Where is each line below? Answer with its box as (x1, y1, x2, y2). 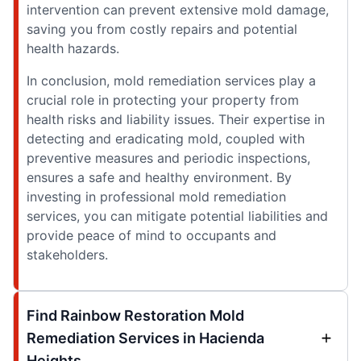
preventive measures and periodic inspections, (27, 150, 310, 167)
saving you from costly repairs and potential (27, 21, 297, 38)
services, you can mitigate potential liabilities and (27, 208, 328, 225)
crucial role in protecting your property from (27, 92, 299, 109)
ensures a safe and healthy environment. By (27, 169, 292, 186)
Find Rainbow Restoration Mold (27, 307, 244, 325)
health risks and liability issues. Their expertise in (27, 111, 325, 128)
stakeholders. (27, 247, 108, 263)
